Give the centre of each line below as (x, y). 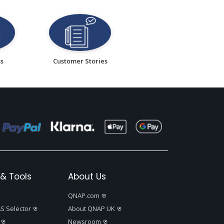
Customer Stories (80, 61)
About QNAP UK (91, 209)
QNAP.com (84, 196)
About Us (87, 177)
